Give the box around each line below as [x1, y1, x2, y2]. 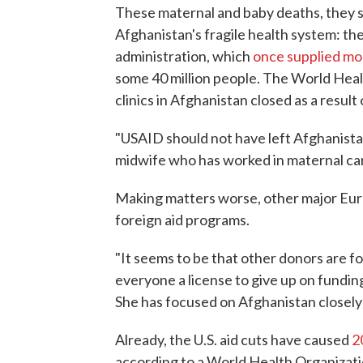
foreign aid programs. [115, 211, 250, 228]
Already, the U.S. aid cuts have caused [115, 331, 352, 348]
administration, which [115, 47, 253, 65]
